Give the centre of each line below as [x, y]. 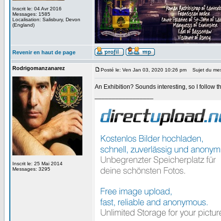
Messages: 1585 [31, 14]
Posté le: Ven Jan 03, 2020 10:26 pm [144, 70]
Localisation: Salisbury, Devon [46, 19]
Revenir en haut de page [44, 52]
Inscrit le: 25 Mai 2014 [37, 164]
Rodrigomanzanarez [39, 68]
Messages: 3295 [31, 169]
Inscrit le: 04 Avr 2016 [37, 9]
